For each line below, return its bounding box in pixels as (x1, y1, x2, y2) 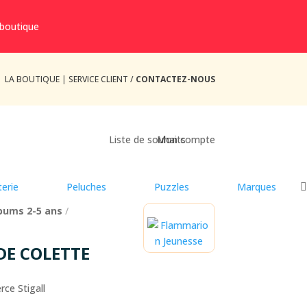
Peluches (66, 180, 106, 194)
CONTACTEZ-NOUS (135, 73, 215, 85)
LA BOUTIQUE (4, 73, 60, 85)
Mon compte (156, 133, 215, 147)
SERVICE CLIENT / (68, 73, 136, 85)
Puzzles (154, 180, 189, 194)
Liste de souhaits (108, 133, 186, 147)
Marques (237, 180, 276, 194)
